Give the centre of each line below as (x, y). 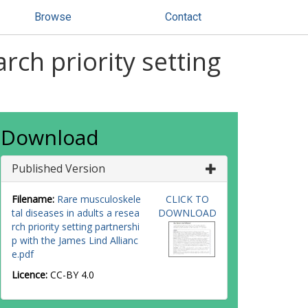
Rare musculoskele (99, 199)
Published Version (58, 168)
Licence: (31, 275)
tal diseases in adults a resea (76, 213)
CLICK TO (187, 199)
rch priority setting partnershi (76, 227)
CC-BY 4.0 (72, 275)
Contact (183, 17)
